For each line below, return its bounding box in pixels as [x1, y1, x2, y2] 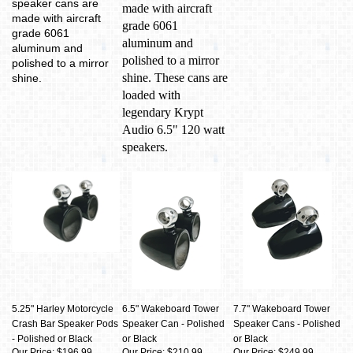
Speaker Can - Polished [122, 318, 225, 329]
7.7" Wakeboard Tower [233, 303, 330, 314]
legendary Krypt [122, 106, 203, 119]
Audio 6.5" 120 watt [122, 123, 225, 136]
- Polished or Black [12, 333, 92, 344]
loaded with [122, 88, 180, 102]
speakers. [122, 140, 168, 154]
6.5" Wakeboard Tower [122, 303, 219, 314]
